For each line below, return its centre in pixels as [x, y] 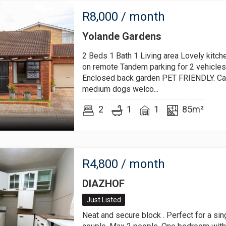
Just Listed [104, 200]
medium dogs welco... [120, 89]
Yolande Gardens [122, 36]
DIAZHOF [103, 184]
